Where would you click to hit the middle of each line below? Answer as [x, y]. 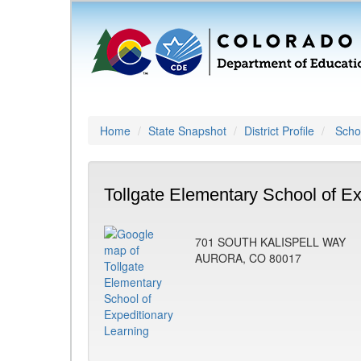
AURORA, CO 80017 [248, 258]
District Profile [279, 131]
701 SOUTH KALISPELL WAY [270, 242]
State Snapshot [187, 131]
